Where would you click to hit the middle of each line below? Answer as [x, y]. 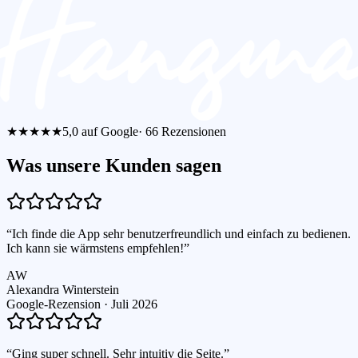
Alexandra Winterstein [63, 290]
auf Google [108, 131]
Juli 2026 [134, 304]
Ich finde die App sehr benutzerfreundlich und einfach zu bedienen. [181, 234]
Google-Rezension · [59, 304]
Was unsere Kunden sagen [114, 165]
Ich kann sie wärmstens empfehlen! [95, 249]
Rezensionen [192, 131]
